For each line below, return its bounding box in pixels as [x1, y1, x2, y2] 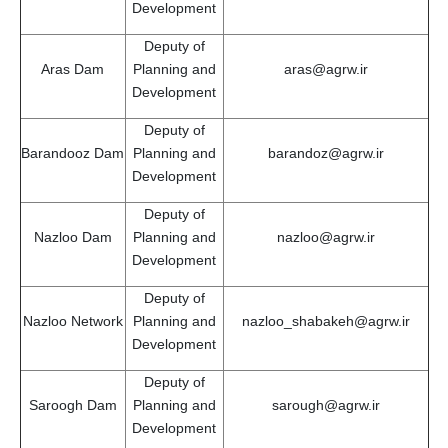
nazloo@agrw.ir [276, 228, 375, 245]
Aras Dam [41, 60, 104, 77]
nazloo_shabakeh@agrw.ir [241, 312, 410, 329]
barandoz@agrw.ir [267, 144, 384, 161]
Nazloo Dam [33, 228, 112, 245]
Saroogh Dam [28, 396, 117, 413]
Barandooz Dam [21, 144, 124, 161]
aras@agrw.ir [283, 60, 368, 77]
